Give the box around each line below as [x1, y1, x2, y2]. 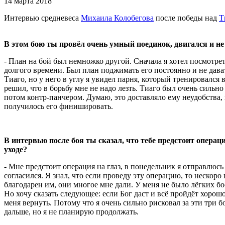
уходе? [4, 145, 29, 154]
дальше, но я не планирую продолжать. [4, 207, 139, 216]
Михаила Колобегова [81, 13, 154, 22]
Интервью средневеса [4, 13, 81, 22]
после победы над [154, 13, 219, 22]
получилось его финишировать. [4, 101, 115, 110]
